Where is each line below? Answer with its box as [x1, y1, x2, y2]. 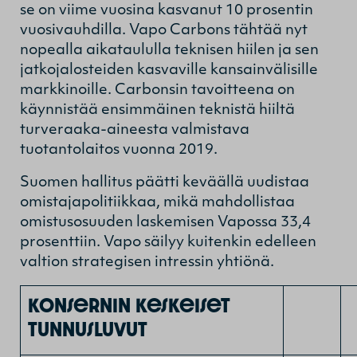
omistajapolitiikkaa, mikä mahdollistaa [20, 194, 295, 210]
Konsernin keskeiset [28, 291, 230, 319]
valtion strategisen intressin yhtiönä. [20, 254, 277, 270]
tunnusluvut [28, 315, 147, 343]
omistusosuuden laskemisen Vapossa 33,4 [20, 214, 311, 230]
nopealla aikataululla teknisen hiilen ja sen [20, 42, 319, 58]
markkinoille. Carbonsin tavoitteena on [20, 82, 295, 98]
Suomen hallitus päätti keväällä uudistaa [20, 175, 309, 190]
